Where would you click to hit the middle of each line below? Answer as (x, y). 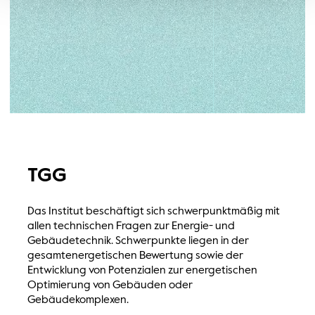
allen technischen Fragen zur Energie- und (131, 226)
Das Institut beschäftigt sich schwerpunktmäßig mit (153, 211)
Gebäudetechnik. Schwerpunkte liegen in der (138, 241)
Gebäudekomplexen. (78, 300)
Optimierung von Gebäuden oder (110, 285)
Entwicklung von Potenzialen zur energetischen (142, 270)
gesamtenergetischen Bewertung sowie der (135, 256)
